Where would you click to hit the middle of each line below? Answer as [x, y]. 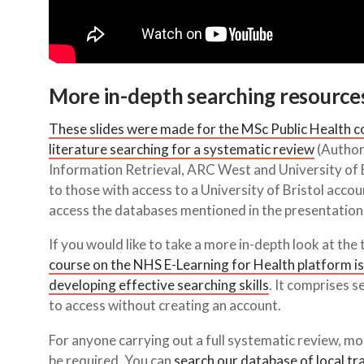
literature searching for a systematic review [182, 149]
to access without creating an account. [165, 305]
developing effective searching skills [159, 285]
